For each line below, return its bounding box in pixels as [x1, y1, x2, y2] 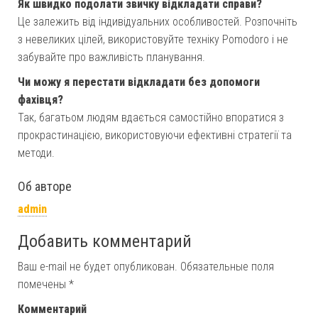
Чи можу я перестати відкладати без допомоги [18, 75, 260, 89]
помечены [18, 278, 69, 291]
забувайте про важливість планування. [18, 50, 205, 64]
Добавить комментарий [18, 231, 192, 251]
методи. [18, 146, 55, 160]
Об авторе [18, 179, 72, 194]
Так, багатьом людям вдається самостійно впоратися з [18, 111, 284, 124]
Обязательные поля [177, 260, 274, 273]
